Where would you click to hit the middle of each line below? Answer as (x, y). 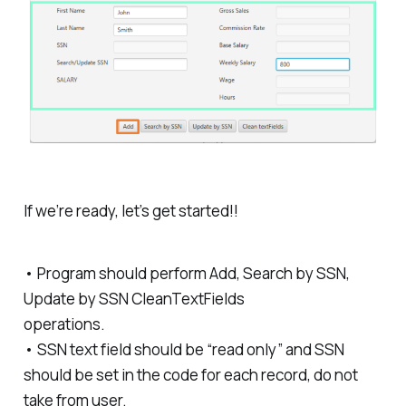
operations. (64, 324)
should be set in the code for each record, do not (190, 374)
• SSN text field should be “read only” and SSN (184, 349)
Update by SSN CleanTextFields (134, 298)
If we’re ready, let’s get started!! (130, 211)
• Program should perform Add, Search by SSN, (186, 273)
